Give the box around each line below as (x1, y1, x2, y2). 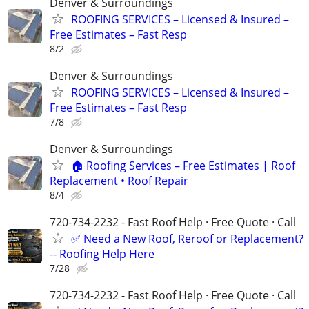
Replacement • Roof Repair (50, 173, 188, 188)
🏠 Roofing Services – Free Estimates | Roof (71, 158, 295, 173)
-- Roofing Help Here (50, 246, 154, 262)
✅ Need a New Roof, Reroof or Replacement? (71, 231, 303, 247)
